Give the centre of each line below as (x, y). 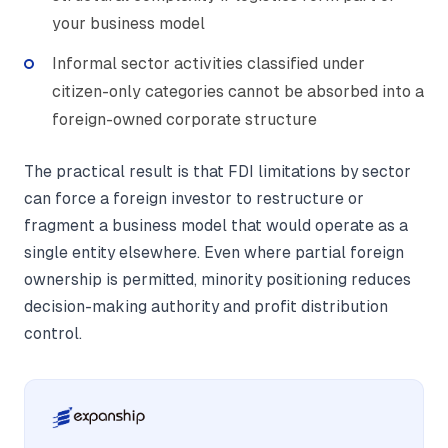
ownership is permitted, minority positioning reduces (217, 279)
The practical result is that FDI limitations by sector (217, 171)
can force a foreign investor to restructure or (194, 198)
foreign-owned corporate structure (184, 119)
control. (53, 333)
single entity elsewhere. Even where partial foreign (214, 252)
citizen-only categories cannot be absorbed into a (238, 91)
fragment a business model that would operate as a (216, 225)
